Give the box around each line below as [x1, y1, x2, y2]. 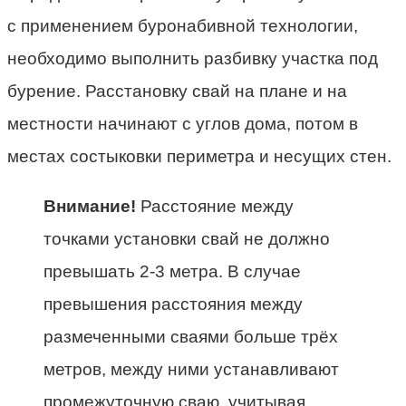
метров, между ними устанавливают [43, 360, 339, 380]
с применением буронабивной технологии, [7, 16, 358, 36]
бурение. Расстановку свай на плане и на [7, 82, 347, 101]
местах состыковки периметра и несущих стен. [7, 147, 391, 167]
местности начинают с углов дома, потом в [7, 114, 358, 134]
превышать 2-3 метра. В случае [43, 262, 301, 282]
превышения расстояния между [43, 295, 303, 314]
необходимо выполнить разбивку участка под [7, 49, 378, 69]
